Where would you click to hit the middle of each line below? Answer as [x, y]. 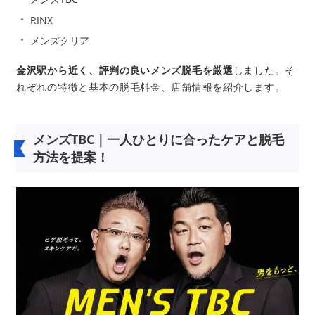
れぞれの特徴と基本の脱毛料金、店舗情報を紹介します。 [151, 87]
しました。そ [264, 70]
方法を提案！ [71, 157]
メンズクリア [60, 41]
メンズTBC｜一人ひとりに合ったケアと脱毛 [159, 140]
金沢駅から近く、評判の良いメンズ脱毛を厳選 [125, 70]
